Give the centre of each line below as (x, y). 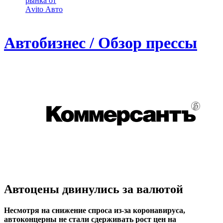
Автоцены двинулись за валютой (94, 189)
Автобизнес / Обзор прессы (101, 43)
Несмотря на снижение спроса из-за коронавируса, (95, 210)
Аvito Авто (44, 9)
